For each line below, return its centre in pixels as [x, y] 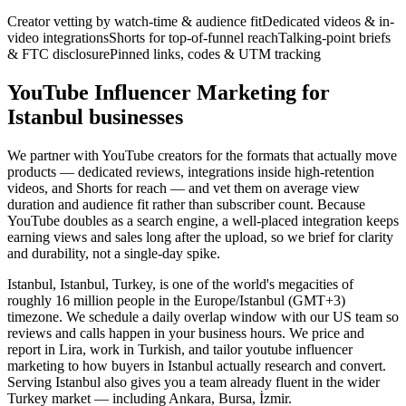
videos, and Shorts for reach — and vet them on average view [184, 188]
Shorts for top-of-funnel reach [193, 38]
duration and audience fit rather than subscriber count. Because [186, 205]
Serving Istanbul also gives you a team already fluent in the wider [193, 382]
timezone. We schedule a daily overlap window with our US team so [203, 317]
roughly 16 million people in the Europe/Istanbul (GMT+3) [176, 301]
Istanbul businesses [95, 117]
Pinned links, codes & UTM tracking [215, 54]
